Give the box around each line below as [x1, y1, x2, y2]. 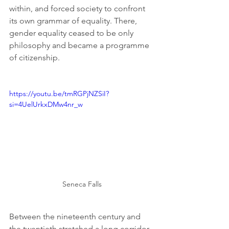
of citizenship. [9, 52, 60, 62]
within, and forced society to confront [9, 3, 147, 13]
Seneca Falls [62, 179, 102, 189]
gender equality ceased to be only [9, 28, 135, 38]
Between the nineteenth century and [9, 212, 143, 222]
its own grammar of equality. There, [9, 15, 139, 26]
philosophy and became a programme [9, 40, 151, 50]
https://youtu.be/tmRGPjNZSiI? [9, 88, 109, 98]
